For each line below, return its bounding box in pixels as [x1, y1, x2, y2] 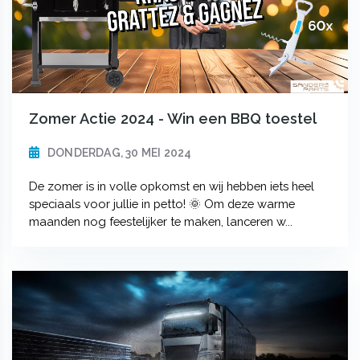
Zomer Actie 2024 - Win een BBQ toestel [28, 109, 317, 127]
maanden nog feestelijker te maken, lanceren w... [28, 214, 292, 228]
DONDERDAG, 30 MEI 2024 [47, 145, 192, 159]
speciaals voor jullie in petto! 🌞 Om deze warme [28, 196, 295, 211]
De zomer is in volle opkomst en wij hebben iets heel [28, 178, 314, 193]
